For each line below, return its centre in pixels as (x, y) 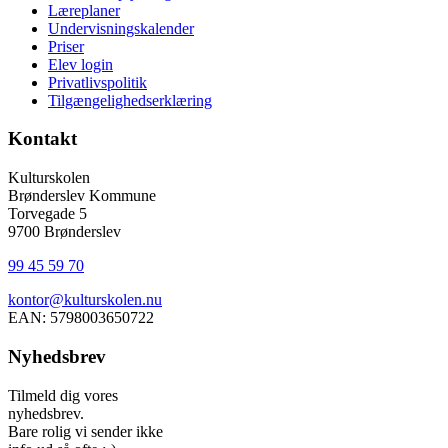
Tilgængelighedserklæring (130, 100)
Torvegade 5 (47, 214)
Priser (66, 46)
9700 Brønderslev (64, 232)
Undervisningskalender (121, 28)
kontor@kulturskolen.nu (85, 300)
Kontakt (42, 139)
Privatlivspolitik (97, 82)
